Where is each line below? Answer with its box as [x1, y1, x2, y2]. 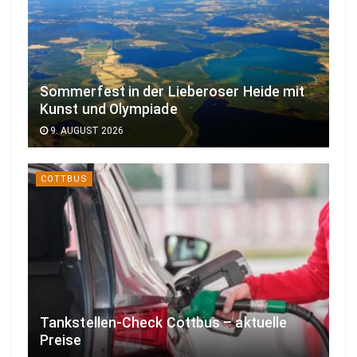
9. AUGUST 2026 [48, 124, 124, 136]
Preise [40, 332, 82, 349]
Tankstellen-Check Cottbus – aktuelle [40, 315, 288, 331]
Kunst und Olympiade [40, 100, 178, 117]
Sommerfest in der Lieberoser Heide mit [40, 83, 305, 100]
